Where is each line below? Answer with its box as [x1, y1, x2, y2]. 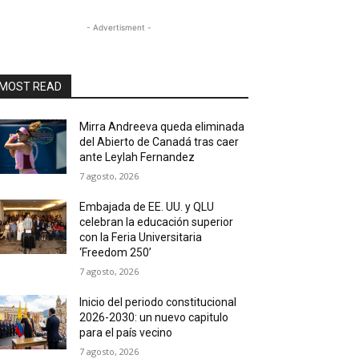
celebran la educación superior [79, 216, 234, 228]
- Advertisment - [86, 22, 151, 32]
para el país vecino [79, 326, 173, 339]
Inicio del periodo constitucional [79, 296, 237, 309]
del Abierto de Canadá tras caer [79, 135, 240, 148]
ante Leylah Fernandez [79, 151, 196, 163]
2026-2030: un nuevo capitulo [79, 311, 229, 324]
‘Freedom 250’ [79, 246, 152, 259]
